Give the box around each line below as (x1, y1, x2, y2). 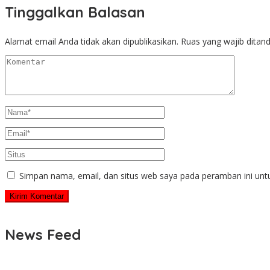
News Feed (5, 225, 81, 244)
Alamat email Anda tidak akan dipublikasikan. (5, 36, 178, 48)
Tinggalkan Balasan (5, 3, 145, 22)
